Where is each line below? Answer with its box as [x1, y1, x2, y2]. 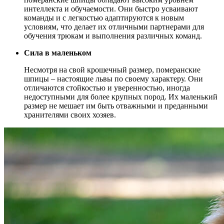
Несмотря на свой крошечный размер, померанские [24, 65, 200, 74]
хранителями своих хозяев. [24, 110, 116, 119]
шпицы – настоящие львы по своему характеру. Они [24, 74, 203, 83]
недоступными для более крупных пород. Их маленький [24, 92, 217, 101]
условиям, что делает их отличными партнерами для [24, 22, 204, 31]
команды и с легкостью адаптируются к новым [24, 13, 184, 22]
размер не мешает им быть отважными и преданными [24, 101, 208, 110]
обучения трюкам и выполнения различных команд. [24, 31, 202, 40]
